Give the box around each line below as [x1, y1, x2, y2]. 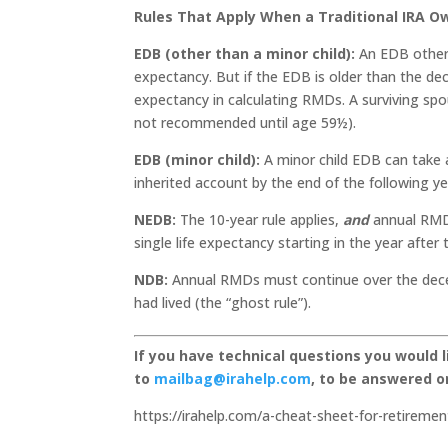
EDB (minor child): [134, 150, 265, 169]
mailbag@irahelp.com [154, 369, 312, 388]
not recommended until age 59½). [134, 113, 357, 132]
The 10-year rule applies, [180, 210, 344, 229]
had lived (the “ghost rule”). [134, 293, 312, 312]
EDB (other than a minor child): [134, 44, 360, 63]
